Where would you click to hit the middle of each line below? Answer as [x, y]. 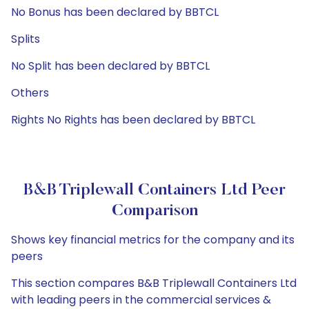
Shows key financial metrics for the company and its [153, 240]
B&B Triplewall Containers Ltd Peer [154, 190]
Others [30, 93]
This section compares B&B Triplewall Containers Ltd [154, 283]
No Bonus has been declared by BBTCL [115, 12]
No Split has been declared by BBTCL [110, 66]
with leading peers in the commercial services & [141, 300]
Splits [26, 39]
